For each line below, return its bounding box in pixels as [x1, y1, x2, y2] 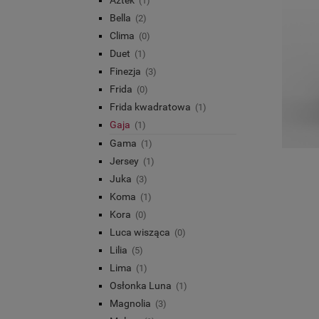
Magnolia [110, 297, 151, 309]
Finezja [110, 65, 141, 77]
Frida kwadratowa [110, 100, 191, 113]
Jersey [110, 155, 139, 167]
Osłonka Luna [110, 279, 172, 291]
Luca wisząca [110, 226, 170, 238]
